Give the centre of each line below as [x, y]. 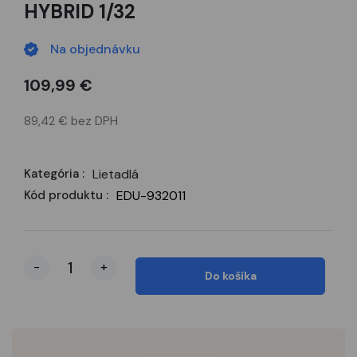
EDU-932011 [151, 196]
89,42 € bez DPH [71, 121]
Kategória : [54, 174]
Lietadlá [116, 174]
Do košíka [230, 275]
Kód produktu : [66, 195]
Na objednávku [95, 49]
